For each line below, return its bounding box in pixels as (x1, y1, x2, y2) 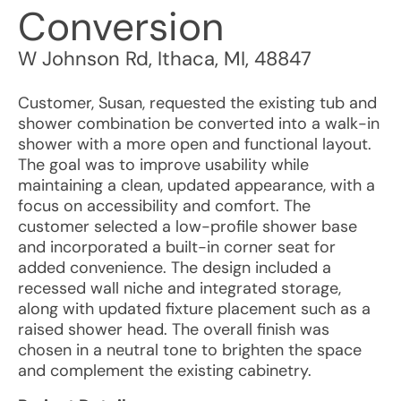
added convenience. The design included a (18, 257, 331, 278)
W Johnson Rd (18, 46, 149, 72)
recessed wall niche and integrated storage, (18, 277, 341, 299)
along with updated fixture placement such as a (18, 298, 371, 320)
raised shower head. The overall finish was (18, 319, 329, 340)
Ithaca (158, 46, 215, 72)
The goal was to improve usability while (18, 154, 309, 175)
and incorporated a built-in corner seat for (18, 236, 336, 258)
